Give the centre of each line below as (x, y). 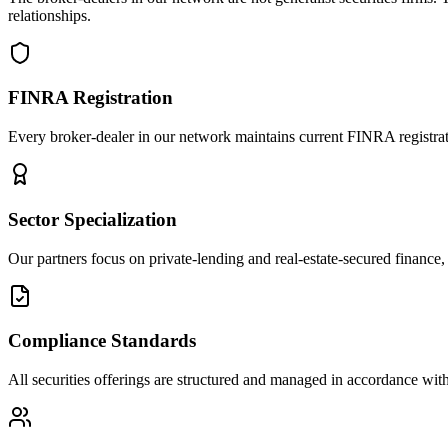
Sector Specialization (92, 219)
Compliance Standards (102, 341)
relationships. (49, 15)
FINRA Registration (90, 98)
